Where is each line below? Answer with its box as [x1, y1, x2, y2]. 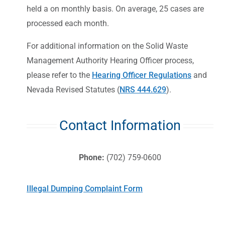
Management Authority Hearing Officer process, [27, 55, 194, 65]
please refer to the [27, 70, 92, 80]
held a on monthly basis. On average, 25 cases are [27, 4, 204, 14]
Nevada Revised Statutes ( [27, 84, 120, 94]
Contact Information [59, 117, 181, 134]
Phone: [79, 152, 106, 162]
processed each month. [27, 18, 109, 28]
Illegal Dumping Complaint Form [27, 183, 143, 193]
